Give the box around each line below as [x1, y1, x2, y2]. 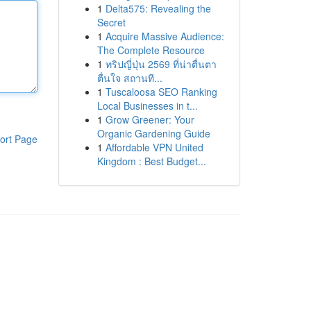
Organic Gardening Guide [96, 126, 210, 140]
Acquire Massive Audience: [105, 29, 224, 43]
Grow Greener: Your [105, 112, 194, 126]
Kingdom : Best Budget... [96, 154, 206, 168]
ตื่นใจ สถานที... [96, 71, 162, 85]
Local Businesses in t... [96, 99, 198, 112]
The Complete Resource [96, 43, 205, 57]
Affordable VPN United [105, 140, 203, 154]
